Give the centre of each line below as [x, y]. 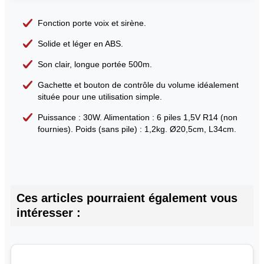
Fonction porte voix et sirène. [92, 23]
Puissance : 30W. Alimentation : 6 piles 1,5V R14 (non [137, 117]
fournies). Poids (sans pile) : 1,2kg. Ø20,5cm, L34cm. [137, 129]
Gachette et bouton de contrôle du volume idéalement [138, 85]
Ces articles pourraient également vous [127, 198]
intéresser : [49, 213]
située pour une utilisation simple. [100, 97]
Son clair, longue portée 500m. [95, 64]
